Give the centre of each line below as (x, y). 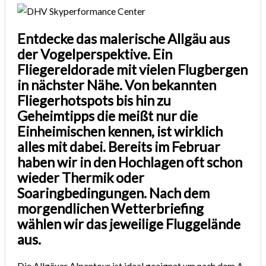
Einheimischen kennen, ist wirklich (120, 131)
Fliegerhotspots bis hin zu (94, 100)
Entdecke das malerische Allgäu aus (124, 38)
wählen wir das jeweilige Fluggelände (129, 224)
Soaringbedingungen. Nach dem (114, 193)
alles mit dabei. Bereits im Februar (119, 146)
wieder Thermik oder (81, 177)
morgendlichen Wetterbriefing (111, 208)
